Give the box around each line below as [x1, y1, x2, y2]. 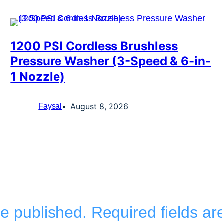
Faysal [38, 102, 62, 111]
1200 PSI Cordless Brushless [10, 39, 178, 54]
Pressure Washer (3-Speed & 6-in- [10, 54, 211, 69]
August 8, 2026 [70, 101, 129, 111]
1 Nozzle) [10, 69, 65, 84]
